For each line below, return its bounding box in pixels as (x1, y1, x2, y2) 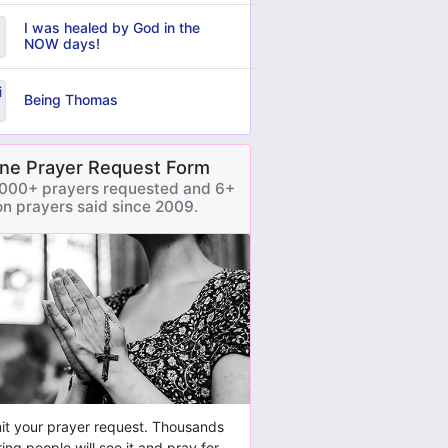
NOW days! (23, 35, 100, 53)
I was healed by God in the (23, 19, 200, 37)
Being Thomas (23, 91, 118, 109)
